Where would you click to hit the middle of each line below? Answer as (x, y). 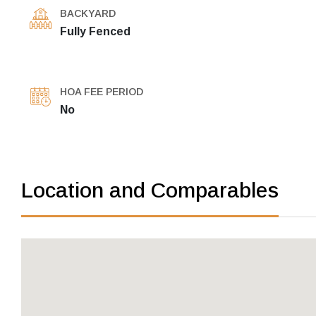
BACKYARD (88, 14)
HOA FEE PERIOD (102, 92)
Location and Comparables (150, 190)
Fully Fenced (95, 32)
